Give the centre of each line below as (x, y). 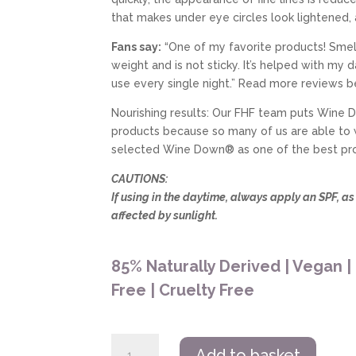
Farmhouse (140, 341)
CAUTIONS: (140, 179)
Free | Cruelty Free (183, 290)
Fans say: (137, 47)
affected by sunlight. (165, 216)
